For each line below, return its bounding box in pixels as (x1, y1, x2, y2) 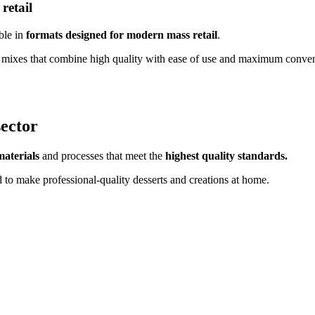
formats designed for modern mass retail (26, 28, 217, 41)
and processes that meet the (39, 149, 165, 162)
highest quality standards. (165, 149, 288, 162)
